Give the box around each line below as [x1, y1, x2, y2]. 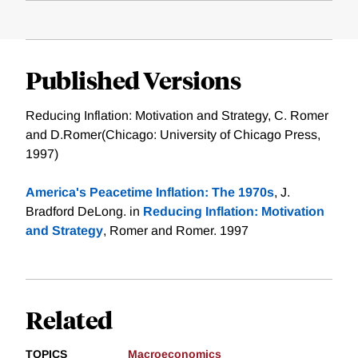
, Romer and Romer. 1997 [103, 224, 249, 238]
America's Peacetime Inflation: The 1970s [26, 185, 274, 200]
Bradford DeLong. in [26, 205, 143, 219]
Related [26, 304, 113, 336]
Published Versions [26, 64, 241, 96]
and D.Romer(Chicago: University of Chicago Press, [26, 128, 320, 142]
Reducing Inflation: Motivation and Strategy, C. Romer [26, 109, 328, 123]
